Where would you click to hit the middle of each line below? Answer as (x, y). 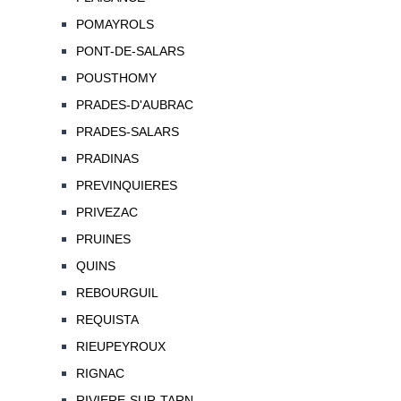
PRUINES (103, 239)
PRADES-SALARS (127, 132)
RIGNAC (100, 374)
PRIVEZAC (107, 213)
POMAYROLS (115, 25)
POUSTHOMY (116, 78)
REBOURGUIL (117, 293)
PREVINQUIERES (126, 186)
